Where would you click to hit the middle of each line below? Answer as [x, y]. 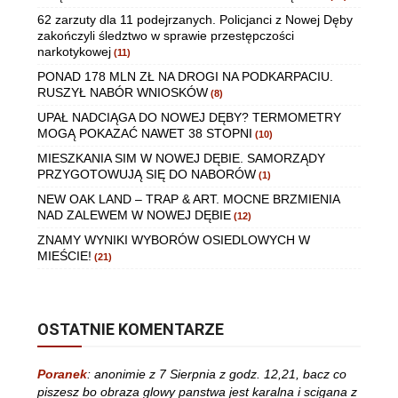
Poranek [62, 374]
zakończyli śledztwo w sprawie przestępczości [166, 35]
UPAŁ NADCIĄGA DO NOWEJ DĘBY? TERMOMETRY [189, 117]
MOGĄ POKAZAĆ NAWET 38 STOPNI [145, 133]
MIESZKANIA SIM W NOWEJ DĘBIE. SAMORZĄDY [181, 158]
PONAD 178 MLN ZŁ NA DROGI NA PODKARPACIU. [185, 76]
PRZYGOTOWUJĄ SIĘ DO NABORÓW [147, 174]
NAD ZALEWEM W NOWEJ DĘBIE [134, 215]
